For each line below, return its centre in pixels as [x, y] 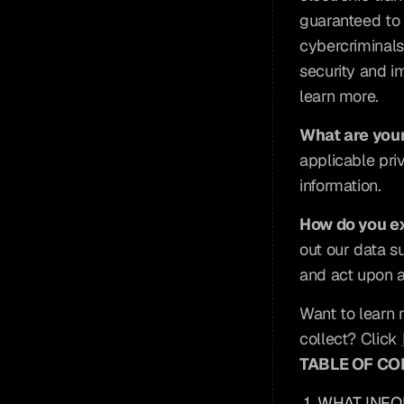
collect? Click [351, 339]
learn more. [340, 96]
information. [340, 185]
